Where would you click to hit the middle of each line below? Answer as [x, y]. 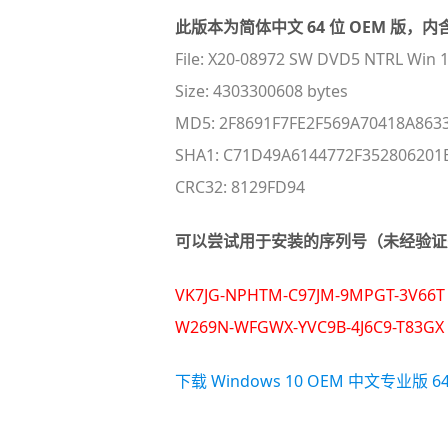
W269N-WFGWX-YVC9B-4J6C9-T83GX [309, 327]
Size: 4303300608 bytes [261, 91]
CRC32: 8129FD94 [239, 187]
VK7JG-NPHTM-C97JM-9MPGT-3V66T [309, 295]
